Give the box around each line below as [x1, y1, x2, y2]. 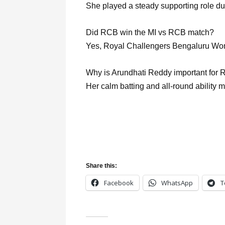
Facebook [104, 178, 134, 188]
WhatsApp [161, 178, 193, 188]
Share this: [86, 162, 117, 170]
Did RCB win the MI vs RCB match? [86, 28, 214, 37]
